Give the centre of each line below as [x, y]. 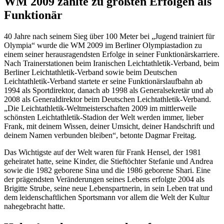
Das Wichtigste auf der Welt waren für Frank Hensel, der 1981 [102, 152]
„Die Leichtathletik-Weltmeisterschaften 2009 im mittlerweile [100, 108]
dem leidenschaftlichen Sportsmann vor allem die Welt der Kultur [107, 197]
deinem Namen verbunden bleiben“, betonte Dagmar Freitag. [100, 135]
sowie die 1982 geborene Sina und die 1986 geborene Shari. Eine [107, 170]
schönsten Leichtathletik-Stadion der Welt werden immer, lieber [104, 117]
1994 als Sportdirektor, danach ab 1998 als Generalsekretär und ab [108, 90]
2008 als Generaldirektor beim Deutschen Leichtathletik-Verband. [107, 99]
